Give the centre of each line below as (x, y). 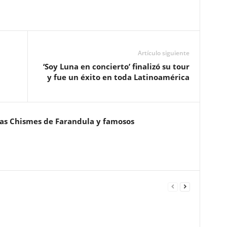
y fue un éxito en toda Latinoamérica (118, 77)
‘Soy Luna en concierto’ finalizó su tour (116, 67)
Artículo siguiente (163, 53)
